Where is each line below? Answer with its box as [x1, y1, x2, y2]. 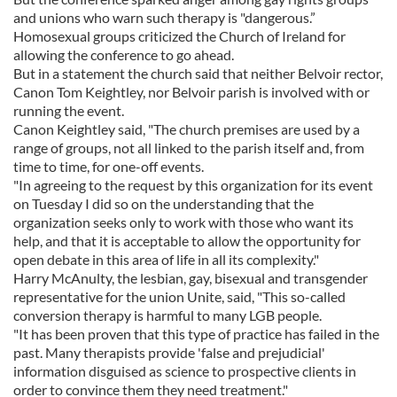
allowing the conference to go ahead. [13, 46, 234, 63]
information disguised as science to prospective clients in [13, 362, 356, 379]
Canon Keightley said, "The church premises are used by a [13, 121, 360, 137]
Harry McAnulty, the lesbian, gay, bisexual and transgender [13, 269, 368, 286]
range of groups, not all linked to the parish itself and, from [13, 139, 364, 156]
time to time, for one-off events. [13, 158, 204, 175]
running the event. [13, 102, 124, 119]
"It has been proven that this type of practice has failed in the [13, 325, 379, 342]
